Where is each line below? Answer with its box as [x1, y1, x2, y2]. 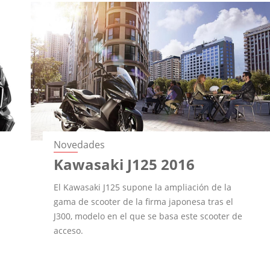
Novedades [54, 137, 105, 151]
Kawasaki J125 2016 [54, 154, 195, 174]
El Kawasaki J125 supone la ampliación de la [54, 181, 232, 193]
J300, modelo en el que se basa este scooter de [54, 210, 243, 222]
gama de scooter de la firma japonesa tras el [54, 195, 234, 207]
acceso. [54, 224, 84, 236]
